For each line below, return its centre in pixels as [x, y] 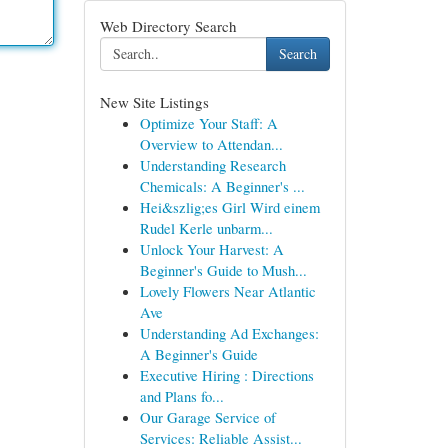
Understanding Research [212, 165]
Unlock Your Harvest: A [211, 249]
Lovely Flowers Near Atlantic [227, 291]
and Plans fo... [181, 396]
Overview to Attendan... [211, 144]
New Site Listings [154, 102]
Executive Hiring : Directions [226, 375]
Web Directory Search [168, 26]
